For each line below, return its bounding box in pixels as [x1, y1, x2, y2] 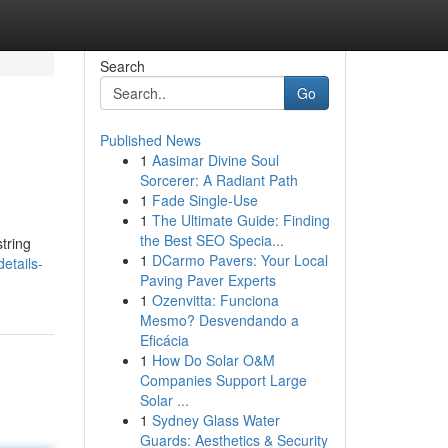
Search [99, 56, 145, 76]
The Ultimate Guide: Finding [151, 210, 330, 230]
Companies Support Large [139, 370, 307, 390]
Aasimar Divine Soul [151, 150, 279, 170]
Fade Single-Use [151, 190, 258, 210]
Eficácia [139, 330, 189, 350]
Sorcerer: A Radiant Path [139, 170, 298, 190]
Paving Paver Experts [139, 270, 276, 290]
